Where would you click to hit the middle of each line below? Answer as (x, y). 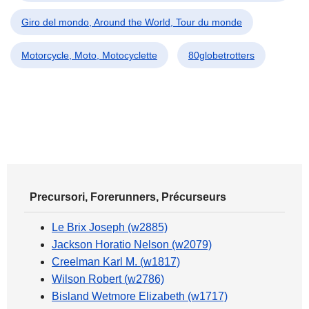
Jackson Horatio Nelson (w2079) (132, 245)
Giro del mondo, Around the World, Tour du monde (132, 22)
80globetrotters (221, 56)
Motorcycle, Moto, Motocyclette (89, 56)
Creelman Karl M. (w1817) (116, 262)
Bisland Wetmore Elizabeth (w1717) (140, 297)
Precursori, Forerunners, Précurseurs (128, 197)
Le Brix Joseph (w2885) (110, 228)
